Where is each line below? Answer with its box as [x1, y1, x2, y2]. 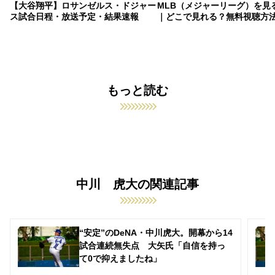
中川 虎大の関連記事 [76, 177, 199, 191]
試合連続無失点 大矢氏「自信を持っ [79, 240, 225, 250]
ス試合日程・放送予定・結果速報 [10, 11, 139, 21]
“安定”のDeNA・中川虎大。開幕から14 [79, 227, 233, 238]
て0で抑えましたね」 [79, 253, 161, 263]
